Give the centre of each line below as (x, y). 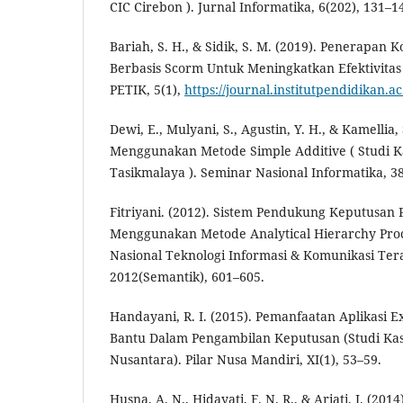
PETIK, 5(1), (147, 89)
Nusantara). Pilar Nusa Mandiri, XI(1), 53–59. (246, 359)
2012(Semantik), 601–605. (187, 276)
